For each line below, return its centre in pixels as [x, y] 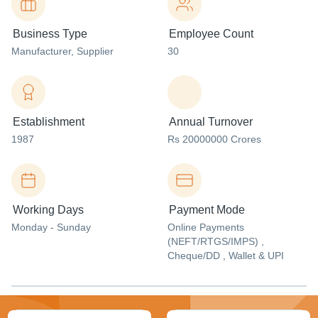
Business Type [50, 34]
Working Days [48, 210]
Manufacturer [41, 51]
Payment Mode [207, 210]
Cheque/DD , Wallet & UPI [226, 256]
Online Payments [206, 227]
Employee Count [211, 34]
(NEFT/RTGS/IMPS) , [216, 241]
